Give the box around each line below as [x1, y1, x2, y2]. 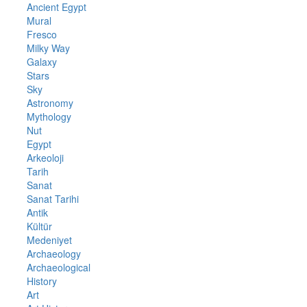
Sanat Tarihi [26, 191, 79, 206]
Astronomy [26, 95, 73, 110]
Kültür [26, 219, 52, 233]
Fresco [26, 27, 57, 41]
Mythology [26, 109, 71, 123]
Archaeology [26, 246, 81, 260]
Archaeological [26, 260, 90, 274]
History [26, 273, 57, 288]
